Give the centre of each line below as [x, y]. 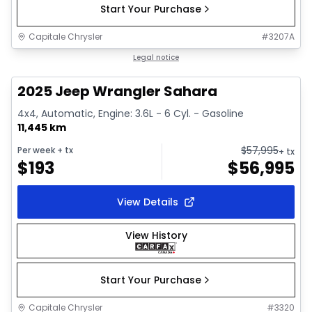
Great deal [50, 58]
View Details [148, 202]
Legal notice [156, 58]
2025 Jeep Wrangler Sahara [117, 92]
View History [156, 236]
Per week [36, 150]
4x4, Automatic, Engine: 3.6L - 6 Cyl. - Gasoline [131, 114]
